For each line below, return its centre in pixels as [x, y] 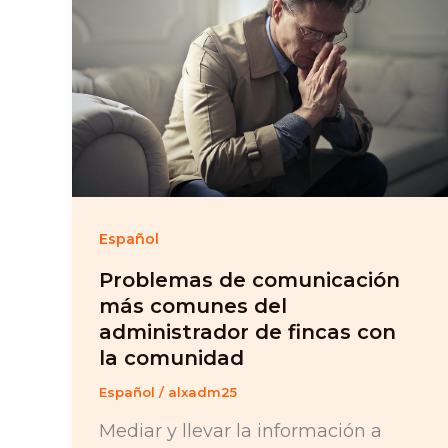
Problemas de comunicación [249, 280]
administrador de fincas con [247, 332]
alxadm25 [202, 392]
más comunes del [193, 306]
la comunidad [171, 358]
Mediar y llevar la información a [240, 430]
